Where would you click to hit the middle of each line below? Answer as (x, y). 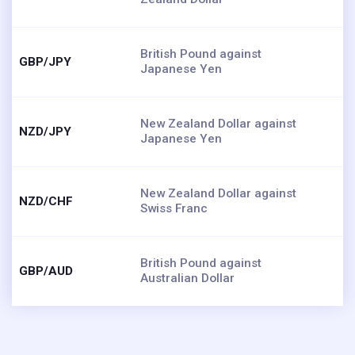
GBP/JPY (45, 61)
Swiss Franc (174, 208)
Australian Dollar (187, 278)
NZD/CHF (46, 201)
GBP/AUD (46, 271)
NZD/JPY (45, 131)
